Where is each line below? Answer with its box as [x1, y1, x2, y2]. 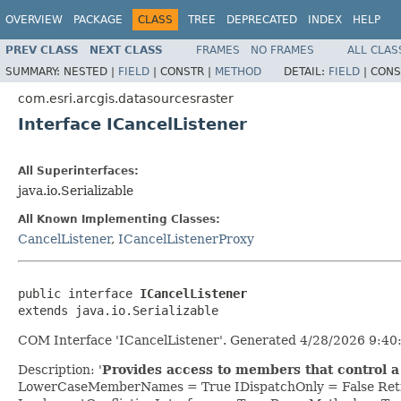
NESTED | [64, 64, 118, 78]
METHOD [215, 64, 261, 78]
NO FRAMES [251, 43, 314, 56]
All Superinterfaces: [18, 164, 139, 177]
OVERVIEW [5, 13, 63, 26]
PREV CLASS [5, 43, 79, 56]
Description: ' [18, 362, 102, 377]
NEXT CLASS [90, 43, 163, 56]
